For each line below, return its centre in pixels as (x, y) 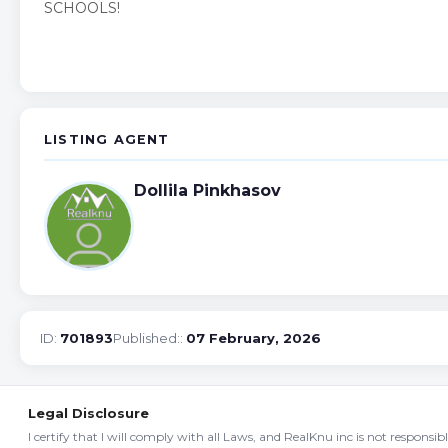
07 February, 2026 (253, 337)
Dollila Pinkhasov (207, 190)
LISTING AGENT (107, 139)
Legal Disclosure (88, 412)
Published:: (149, 337)
